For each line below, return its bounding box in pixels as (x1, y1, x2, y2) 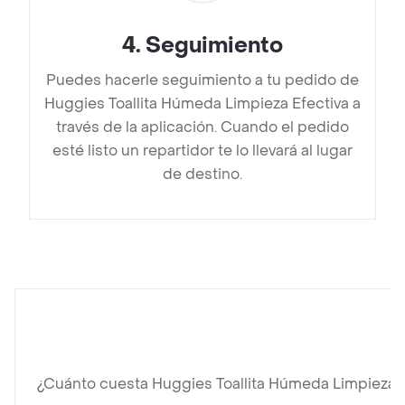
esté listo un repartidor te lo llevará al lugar (52, 141, 353, 161)
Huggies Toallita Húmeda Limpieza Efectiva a (44, 94, 361, 114)
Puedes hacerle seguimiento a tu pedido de (46, 71, 359, 90)
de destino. (163, 165, 242, 184)
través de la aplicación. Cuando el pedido (56, 118, 349, 137)
